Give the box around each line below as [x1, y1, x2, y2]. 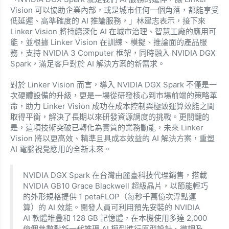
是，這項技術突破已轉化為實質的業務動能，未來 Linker [10, 123, 203, 132]
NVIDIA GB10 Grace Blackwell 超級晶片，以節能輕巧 [23, 181, 208, 191]
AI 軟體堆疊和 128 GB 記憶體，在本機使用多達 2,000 [23, 213, 207, 223]
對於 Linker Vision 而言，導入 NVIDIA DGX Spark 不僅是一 [10, 80, 217, 89]
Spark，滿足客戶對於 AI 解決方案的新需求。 [10, 59, 165, 68]
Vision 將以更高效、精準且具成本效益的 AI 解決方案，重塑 [10, 133, 215, 143]
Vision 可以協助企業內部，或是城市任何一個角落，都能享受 [10, 5, 219, 15]
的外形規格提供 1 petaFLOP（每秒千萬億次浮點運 [23, 192, 196, 201]
